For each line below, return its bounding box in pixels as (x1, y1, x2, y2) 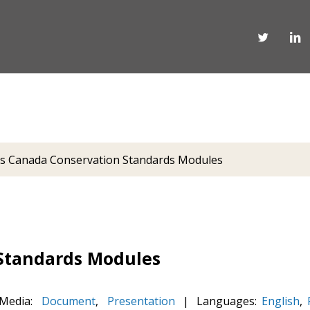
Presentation (104, 293, 175, 309)
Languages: (197, 293, 259, 309)
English (262, 293, 300, 309)
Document (39, 293, 95, 309)
